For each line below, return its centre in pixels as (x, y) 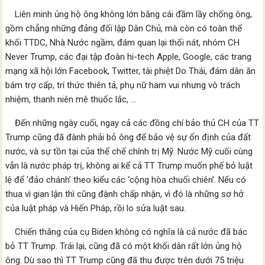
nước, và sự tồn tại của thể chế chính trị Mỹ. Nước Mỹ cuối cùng (129, 151)
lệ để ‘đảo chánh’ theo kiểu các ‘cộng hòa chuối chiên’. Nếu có (126, 180)
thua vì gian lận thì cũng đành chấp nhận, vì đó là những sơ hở (125, 194)
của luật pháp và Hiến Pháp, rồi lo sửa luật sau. (96, 208)
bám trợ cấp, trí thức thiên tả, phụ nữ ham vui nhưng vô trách (123, 85)
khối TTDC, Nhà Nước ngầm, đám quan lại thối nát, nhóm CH (123, 43)
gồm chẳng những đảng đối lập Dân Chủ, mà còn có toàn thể (124, 28)
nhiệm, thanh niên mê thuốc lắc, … (71, 99)
